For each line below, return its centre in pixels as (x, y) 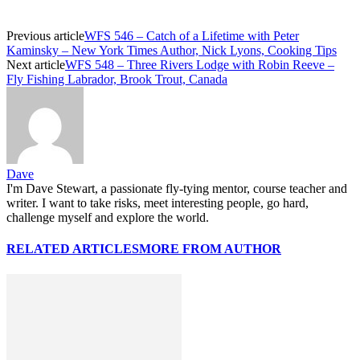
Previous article (45, 35)
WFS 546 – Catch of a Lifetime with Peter (192, 35)
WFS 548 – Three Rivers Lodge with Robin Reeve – (200, 64)
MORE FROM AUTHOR (210, 249)
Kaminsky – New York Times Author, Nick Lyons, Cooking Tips (172, 50)
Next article (36, 64)
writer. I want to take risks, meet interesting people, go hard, (157, 202)
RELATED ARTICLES (73, 249)
